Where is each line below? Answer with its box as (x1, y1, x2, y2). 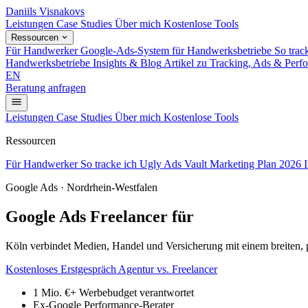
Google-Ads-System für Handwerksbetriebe (80, 45, 272, 56)
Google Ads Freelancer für (5, 207, 198, 225)
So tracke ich (80, 158, 140, 170)
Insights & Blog (93, 57, 162, 69)
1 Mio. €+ (33, 286, 76, 298)
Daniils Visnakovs (5, 5, 85, 17)
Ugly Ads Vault (140, 158, 210, 170)
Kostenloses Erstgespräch (5, 263, 118, 275)
